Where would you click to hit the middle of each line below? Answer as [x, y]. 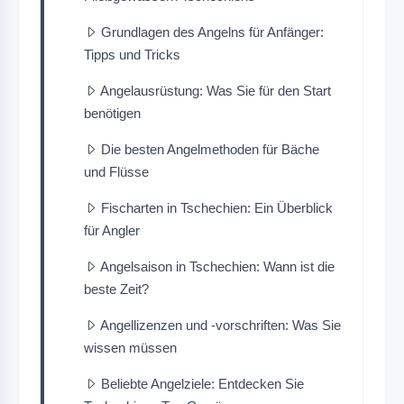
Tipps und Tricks [132, 54]
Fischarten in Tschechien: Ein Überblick [217, 207]
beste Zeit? [116, 289]
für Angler [112, 230]
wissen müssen [130, 347]
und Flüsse [116, 171]
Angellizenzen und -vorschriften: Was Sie [220, 325]
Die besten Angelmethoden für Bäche [210, 149]
